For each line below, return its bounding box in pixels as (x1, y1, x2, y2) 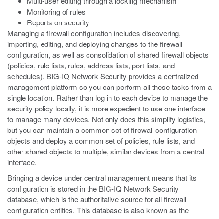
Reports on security (27, 17, 89, 27)
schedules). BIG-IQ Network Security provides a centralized (7, 71, 198, 81)
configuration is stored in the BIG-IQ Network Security (7, 183, 179, 194)
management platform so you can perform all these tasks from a (7, 82, 212, 92)
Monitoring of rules (27, 6, 86, 17)
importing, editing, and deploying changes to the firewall (7, 39, 182, 49)
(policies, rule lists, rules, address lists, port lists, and (7, 60, 175, 70)
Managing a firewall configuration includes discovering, (7, 28, 181, 38)
